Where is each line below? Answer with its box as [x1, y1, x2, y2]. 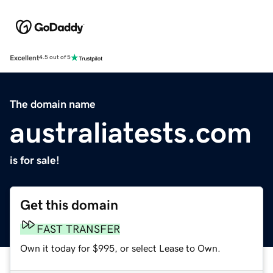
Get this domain [20, 197, 118, 212]
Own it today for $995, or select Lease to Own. [20, 243, 221, 253]
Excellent [10, 54, 39, 62]
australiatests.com [10, 117, 252, 147]
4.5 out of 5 [39, 54, 71, 61]
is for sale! [10, 154, 60, 166]
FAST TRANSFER [37, 223, 120, 235]
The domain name [10, 98, 96, 110]
